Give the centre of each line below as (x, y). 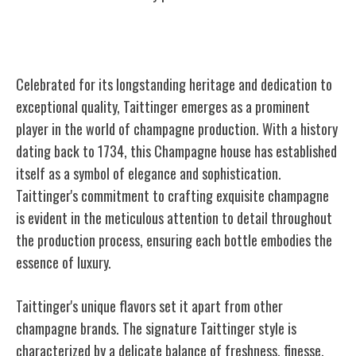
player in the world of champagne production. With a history (177, 128)
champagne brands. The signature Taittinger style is (156, 328)
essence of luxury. (64, 262)
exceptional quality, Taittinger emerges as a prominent (163, 106)
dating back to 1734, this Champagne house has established (176, 151)
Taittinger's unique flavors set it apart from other (149, 306)
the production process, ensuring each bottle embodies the (174, 240)
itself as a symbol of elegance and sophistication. (149, 173)
